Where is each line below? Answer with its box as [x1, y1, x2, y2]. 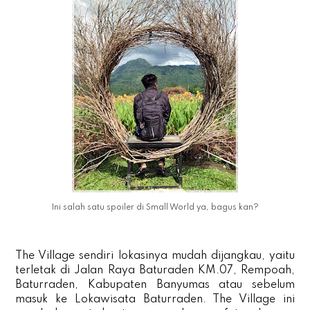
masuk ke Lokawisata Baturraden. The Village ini [15, 293, 295, 305]
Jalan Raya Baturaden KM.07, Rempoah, [74, 264, 295, 276]
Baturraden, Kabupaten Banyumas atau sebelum [15, 279, 295, 291]
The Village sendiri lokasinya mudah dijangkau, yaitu [15, 250, 295, 262]
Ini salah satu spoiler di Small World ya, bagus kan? [51, 203, 259, 212]
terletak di [15, 264, 75, 276]
